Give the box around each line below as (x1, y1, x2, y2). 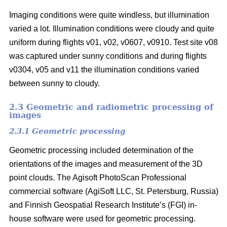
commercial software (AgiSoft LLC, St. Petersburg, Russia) (9, 186, 218, 196)
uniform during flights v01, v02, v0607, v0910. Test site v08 (9, 37, 218, 47)
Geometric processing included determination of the (9, 145, 194, 155)
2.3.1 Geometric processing (9, 126, 125, 136)
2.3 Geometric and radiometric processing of (9, 102, 213, 112)
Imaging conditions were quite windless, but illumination (9, 10, 209, 19)
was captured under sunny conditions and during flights (9, 51, 207, 60)
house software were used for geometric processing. (9, 214, 196, 223)
